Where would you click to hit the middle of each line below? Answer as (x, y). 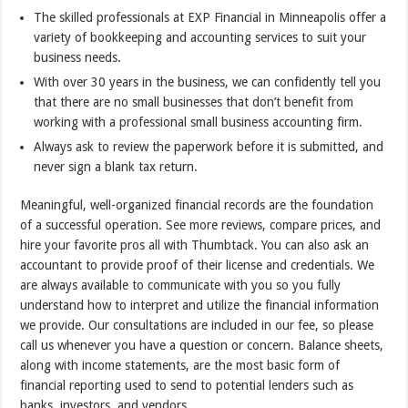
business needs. (78, 58)
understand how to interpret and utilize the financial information (200, 306)
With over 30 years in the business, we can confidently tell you (208, 82)
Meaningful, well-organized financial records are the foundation (197, 205)
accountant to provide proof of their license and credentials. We (198, 265)
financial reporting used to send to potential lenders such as (187, 386)
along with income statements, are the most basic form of (182, 366)
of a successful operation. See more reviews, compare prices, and (201, 225)
